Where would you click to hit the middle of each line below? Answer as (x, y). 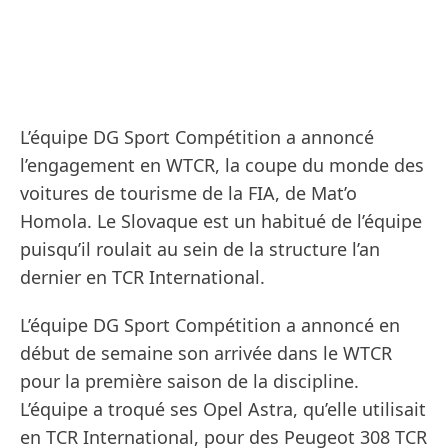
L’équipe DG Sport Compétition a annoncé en (210, 325)
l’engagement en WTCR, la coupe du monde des (222, 165)
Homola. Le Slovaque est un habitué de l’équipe (221, 221)
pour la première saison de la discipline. (189, 381)
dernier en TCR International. (142, 277)
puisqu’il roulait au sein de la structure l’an (200, 249)
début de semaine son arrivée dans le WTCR (206, 353)
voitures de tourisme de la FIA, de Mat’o (188, 193)
